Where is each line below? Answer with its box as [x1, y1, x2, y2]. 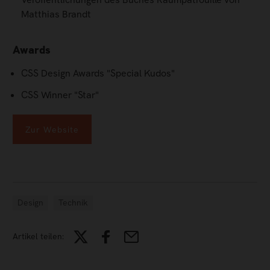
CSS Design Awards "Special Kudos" [21, 67, 175, 80]
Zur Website [25, 124, 79, 135]
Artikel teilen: [13, 231, 64, 242]
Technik [58, 197, 89, 209]
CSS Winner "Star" [21, 89, 99, 102]
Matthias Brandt [21, 8, 91, 21]
